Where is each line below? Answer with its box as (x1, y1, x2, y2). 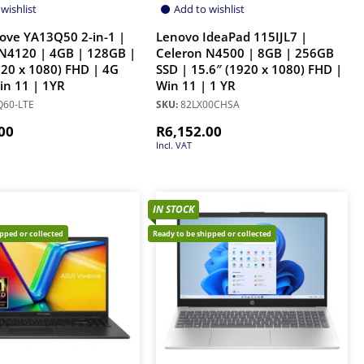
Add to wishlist (174, 2, 245, 17)
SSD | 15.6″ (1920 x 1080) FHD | (156, 61, 342, 79)
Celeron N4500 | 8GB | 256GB (156, 45, 334, 63)
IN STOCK (153, 202, 194, 217)
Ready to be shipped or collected (153, 228, 271, 240)
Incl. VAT (156, 139, 192, 152)
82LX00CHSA (178, 97, 240, 112)
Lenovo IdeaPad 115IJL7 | (156, 28, 307, 46)
